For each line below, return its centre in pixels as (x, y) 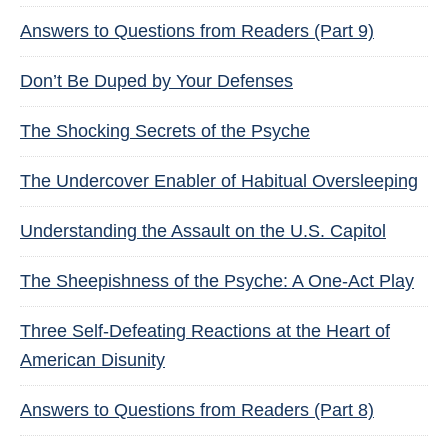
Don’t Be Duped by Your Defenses (156, 81)
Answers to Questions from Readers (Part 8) (197, 410)
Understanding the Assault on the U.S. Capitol (203, 231)
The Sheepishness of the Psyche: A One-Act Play (217, 281)
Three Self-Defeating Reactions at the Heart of (205, 331)
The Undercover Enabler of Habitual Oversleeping (219, 181)
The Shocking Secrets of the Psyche (165, 131)
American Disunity (92, 360)
